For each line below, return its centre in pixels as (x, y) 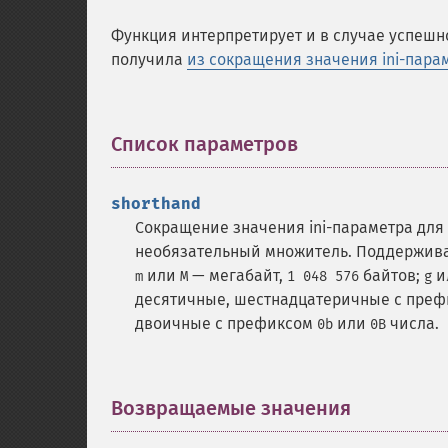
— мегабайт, (237, 275)
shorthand (156, 203)
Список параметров (204, 144)
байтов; (391, 275)
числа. (412, 323)
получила (149, 59)
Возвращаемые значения (231, 408)
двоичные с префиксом (226, 323)
